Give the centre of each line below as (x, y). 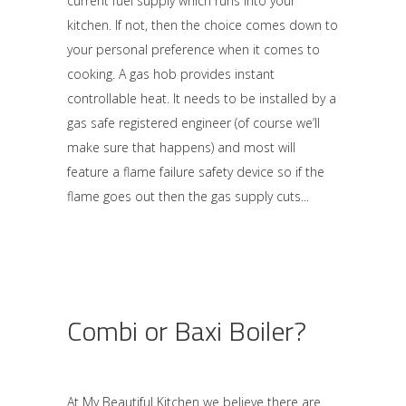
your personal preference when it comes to (193, 49)
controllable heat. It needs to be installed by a (202, 98)
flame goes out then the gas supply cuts (184, 196)
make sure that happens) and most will (181, 147)
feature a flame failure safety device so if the (196, 172)
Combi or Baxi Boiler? (187, 331)
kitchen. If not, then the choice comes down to (203, 25)
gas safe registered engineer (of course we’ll (193, 123)
